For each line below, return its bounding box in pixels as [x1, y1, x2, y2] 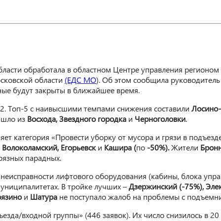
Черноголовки [133, 113, 185, 124]
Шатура [30, 191, 59, 202]
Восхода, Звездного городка [27, 113, 128, 124]
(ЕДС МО [65, 74, 96, 85]
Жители [171, 142, 200, 153]
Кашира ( [104, 142, 136, 153]
